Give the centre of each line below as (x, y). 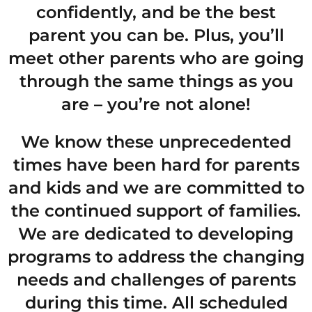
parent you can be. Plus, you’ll (156, 35)
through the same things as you (156, 81)
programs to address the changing (156, 257)
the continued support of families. (156, 211)
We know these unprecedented (156, 142)
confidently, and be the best (156, 12)
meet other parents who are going (156, 58)
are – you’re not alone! (156, 104)
